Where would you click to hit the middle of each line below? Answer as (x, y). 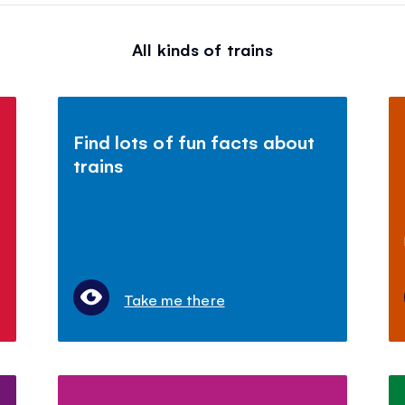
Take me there (174, 299)
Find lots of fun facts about (194, 141)
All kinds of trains (202, 48)
